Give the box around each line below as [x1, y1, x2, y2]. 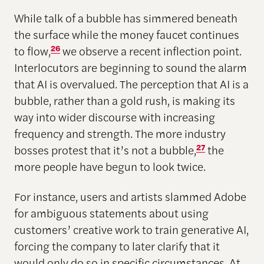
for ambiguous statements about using [14, 204, 209, 222]
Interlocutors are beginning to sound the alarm [14, 59, 247, 76]
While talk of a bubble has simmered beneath [14, 9, 237, 27]
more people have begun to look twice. [14, 158, 206, 175]
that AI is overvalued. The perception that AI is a [14, 75, 249, 93]
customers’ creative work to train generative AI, [14, 221, 249, 238]
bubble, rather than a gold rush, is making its [14, 92, 235, 109]
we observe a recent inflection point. [60, 42, 242, 60]
